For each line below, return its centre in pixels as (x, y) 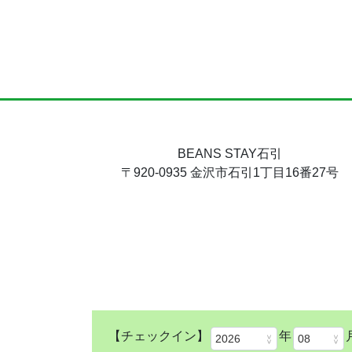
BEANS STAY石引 (229, 153)
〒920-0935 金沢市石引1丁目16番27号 (229, 172)
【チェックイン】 (159, 336)
